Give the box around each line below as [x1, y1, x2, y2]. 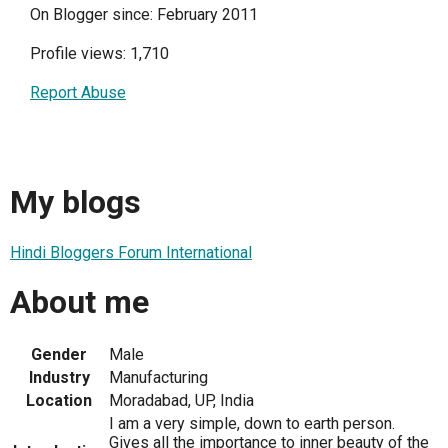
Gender [31, 345, 87, 365]
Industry [28, 368, 90, 388]
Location [26, 391, 92, 411]
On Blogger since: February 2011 [30, 4, 258, 24]
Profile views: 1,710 [30, 43, 169, 63]
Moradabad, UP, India [109, 391, 254, 411]
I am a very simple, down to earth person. [109, 414, 395, 434]
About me [10, 283, 149, 322]
